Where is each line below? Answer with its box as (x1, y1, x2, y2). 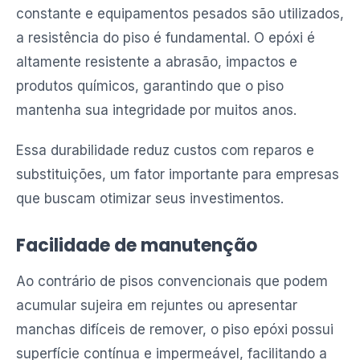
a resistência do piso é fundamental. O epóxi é (16, 30, 315, 46)
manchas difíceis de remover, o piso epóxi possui (16, 321, 333, 337)
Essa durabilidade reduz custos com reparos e (16, 142, 314, 158)
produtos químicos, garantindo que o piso (16, 78, 284, 94)
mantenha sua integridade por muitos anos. (16, 102, 297, 118)
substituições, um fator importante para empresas (16, 166, 339, 182)
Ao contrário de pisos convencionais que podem (16, 273, 328, 289)
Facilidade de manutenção (16, 233, 257, 258)
